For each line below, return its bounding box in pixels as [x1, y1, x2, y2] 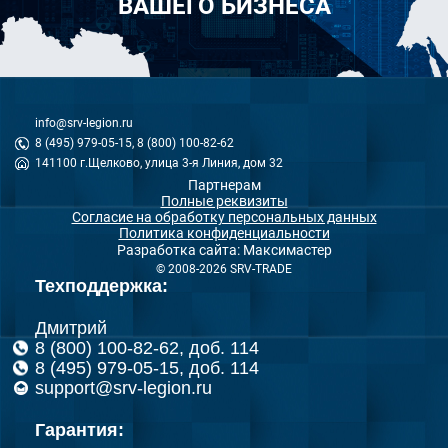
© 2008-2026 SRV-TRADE [156, 261, 292, 276]
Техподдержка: [35, 275, 168, 296]
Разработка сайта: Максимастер [116, 241, 332, 258]
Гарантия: [35, 419, 124, 440]
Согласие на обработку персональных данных [71, 208, 377, 225]
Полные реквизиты [160, 192, 288, 209]
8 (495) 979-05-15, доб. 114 [35, 357, 259, 378]
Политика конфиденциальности [118, 224, 330, 241]
